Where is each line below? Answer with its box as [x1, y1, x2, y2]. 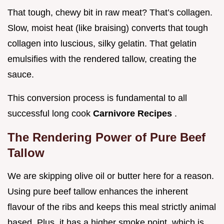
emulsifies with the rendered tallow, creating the [7, 54, 196, 64]
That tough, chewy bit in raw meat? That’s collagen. [7, 7, 212, 18]
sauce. [7, 69, 34, 80]
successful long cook [7, 108, 93, 119]
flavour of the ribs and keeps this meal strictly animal [7, 202, 216, 212]
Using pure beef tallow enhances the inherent [7, 186, 188, 197]
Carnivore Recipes [93, 108, 174, 119]
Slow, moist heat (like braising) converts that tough [7, 23, 208, 33]
